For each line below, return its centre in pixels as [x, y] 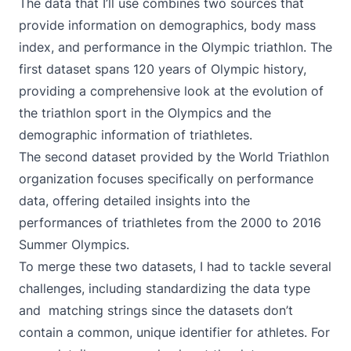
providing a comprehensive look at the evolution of [171, 91]
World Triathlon [284, 157]
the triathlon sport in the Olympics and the [145, 113]
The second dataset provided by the [129, 157]
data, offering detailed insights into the [134, 201]
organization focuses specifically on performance [166, 179]
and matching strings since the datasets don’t [156, 310]
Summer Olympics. [74, 244]
